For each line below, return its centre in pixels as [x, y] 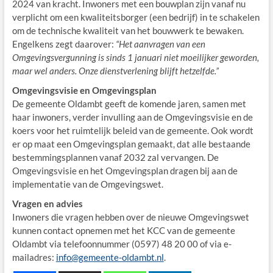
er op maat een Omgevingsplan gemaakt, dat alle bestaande [131, 144]
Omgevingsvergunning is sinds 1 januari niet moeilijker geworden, [135, 57]
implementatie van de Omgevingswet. [88, 184]
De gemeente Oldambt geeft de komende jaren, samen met [129, 103]
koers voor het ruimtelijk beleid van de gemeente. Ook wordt [133, 130]
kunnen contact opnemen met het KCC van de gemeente [123, 230]
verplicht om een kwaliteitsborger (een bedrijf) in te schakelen [136, 17]
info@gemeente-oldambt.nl [110, 257]
